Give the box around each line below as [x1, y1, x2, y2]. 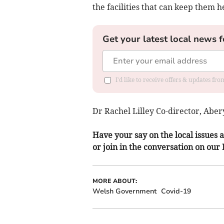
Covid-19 [160, 186, 191, 196]
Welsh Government [92, 186, 157, 196]
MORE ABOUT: [92, 176, 137, 185]
